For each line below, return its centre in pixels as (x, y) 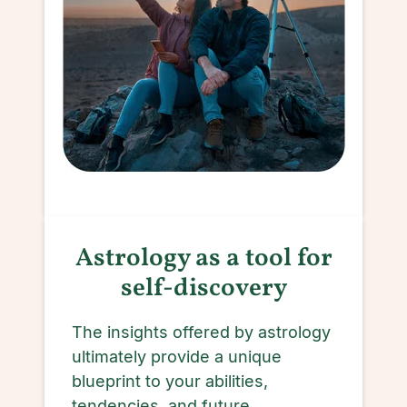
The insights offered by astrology (201, 332)
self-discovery (203, 288)
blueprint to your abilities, (170, 381)
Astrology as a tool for (203, 258)
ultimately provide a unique (177, 357)
